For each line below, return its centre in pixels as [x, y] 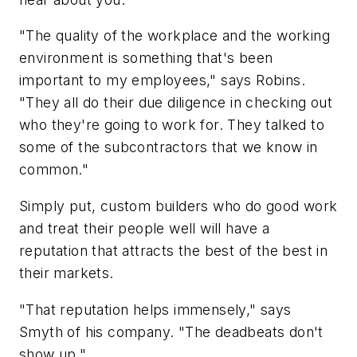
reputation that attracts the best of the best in [174, 250]
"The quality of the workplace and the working [175, 36]
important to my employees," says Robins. [162, 80]
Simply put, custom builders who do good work [178, 206]
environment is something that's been [146, 58]
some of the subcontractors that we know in [169, 147]
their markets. [67, 273]
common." [54, 170]
